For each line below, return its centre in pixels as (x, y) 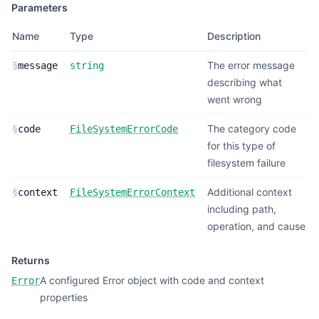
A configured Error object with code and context (152, 280)
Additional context (250, 192)
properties (64, 297)
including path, (242, 209)
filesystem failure (246, 163)
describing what (245, 82)
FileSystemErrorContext (132, 192)
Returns (31, 260)
